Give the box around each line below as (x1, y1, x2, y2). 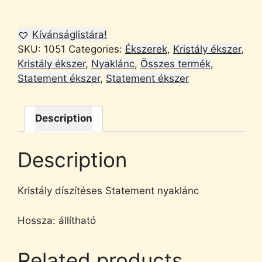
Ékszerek (125, 43, 167, 55)
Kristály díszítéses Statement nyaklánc (18, 185, 199, 196)
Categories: (68, 43, 125, 55)
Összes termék (140, 57, 211, 70)
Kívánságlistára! (32, 28, 107, 40)
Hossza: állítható (18, 214, 96, 226)
